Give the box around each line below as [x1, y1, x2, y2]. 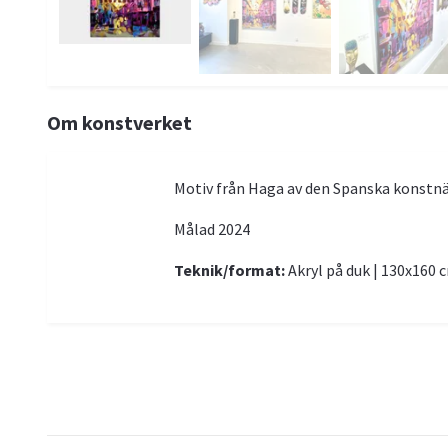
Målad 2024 [173, 218, 250, 239]
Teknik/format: [173, 259, 285, 280]
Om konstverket [47, 109, 192, 135]
